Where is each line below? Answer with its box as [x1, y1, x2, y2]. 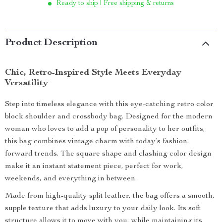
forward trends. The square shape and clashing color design [5, 150, 212, 158]
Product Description [5, 38, 98, 48]
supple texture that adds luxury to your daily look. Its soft [5, 205, 201, 213]
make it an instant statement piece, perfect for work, [5, 163, 183, 170]
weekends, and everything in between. [5, 175, 137, 183]
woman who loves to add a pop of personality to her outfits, [5, 125, 205, 133]
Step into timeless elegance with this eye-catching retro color [5, 101, 214, 109]
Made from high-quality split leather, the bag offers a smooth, [5, 192, 215, 200]
